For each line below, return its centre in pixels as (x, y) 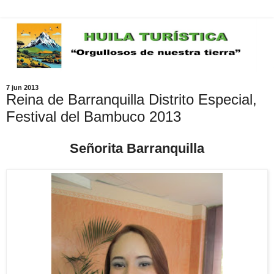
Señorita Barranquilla (137, 148)
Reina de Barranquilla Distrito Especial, (131, 99)
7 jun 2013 (22, 87)
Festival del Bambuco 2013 (94, 116)
